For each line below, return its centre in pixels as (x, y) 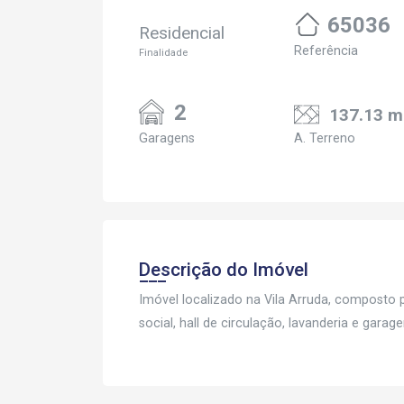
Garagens (167, 138)
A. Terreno (325, 138)
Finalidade (163, 53)
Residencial (182, 33)
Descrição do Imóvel (224, 270)
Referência (326, 51)
